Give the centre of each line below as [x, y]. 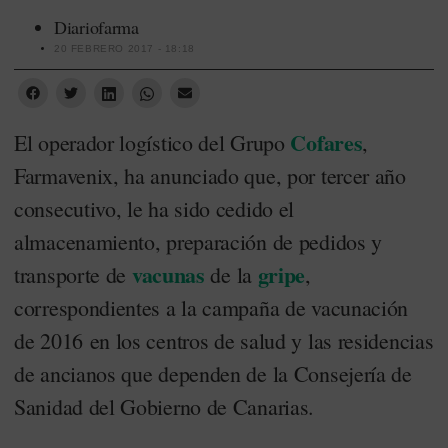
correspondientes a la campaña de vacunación [211, 307]
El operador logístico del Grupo [152, 142]
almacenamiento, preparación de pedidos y [198, 241]
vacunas [168, 274]
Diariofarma [96, 26]
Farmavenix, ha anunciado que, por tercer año [210, 175]
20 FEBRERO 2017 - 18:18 [124, 48]
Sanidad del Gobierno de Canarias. [164, 406]
